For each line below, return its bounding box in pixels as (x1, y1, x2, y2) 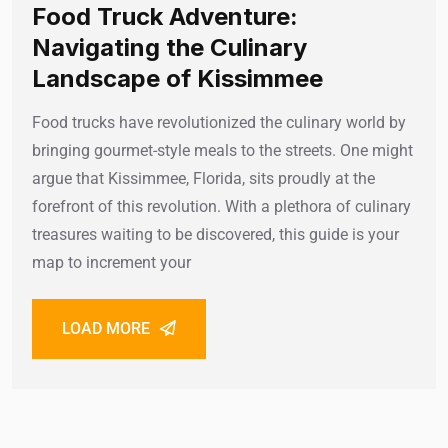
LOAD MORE (62, 319, 150, 339)
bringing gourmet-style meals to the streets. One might (32, 141, 413, 161)
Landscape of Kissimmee (32, 64, 323, 94)
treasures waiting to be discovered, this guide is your (32, 225, 399, 245)
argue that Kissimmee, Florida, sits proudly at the (32, 169, 375, 189)
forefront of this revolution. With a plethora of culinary (32, 197, 411, 217)
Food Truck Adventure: (32, 2, 298, 32)
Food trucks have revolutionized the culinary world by (32, 113, 406, 133)
